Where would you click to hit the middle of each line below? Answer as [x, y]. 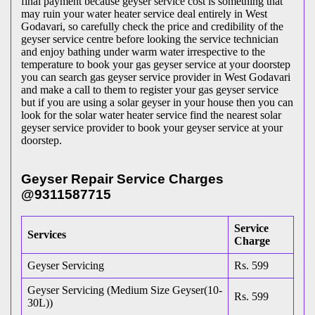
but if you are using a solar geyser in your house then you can [157, 103]
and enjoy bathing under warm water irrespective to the [143, 52]
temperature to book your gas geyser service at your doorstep [156, 65]
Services [47, 234]
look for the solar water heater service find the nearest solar [151, 115]
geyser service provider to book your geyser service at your [152, 128]
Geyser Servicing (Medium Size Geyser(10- [125, 290]
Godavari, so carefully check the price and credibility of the [152, 27]
